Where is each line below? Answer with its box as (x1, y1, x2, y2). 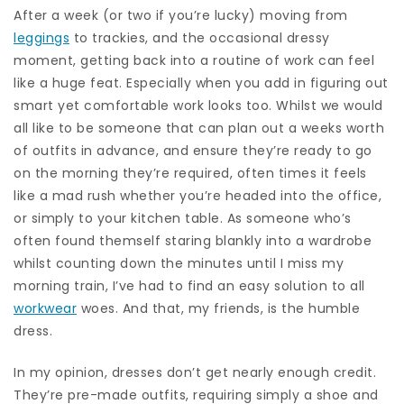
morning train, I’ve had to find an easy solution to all (14, 276, 369, 295)
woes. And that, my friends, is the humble (77, 298, 360, 317)
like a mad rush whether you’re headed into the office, (14, 186, 381, 205)
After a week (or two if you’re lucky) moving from (14, 5, 352, 24)
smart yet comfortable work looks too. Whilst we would (14, 96, 383, 115)
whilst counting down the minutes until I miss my (14, 253, 344, 272)
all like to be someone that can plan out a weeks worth (14, 118, 384, 137)
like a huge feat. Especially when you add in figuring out (14, 73, 389, 92)
